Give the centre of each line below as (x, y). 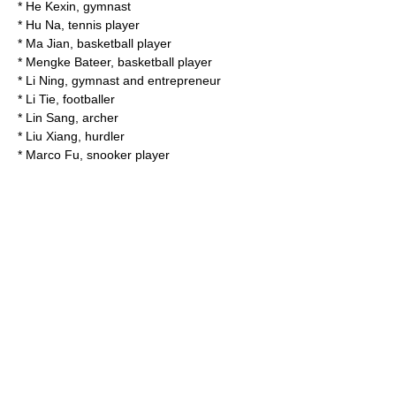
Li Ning (45, 80)
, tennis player (100, 25)
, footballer (85, 99)
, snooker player (125, 155)
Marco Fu (53, 155)
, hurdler (101, 136)
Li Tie (41, 99)
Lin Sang (50, 118)
